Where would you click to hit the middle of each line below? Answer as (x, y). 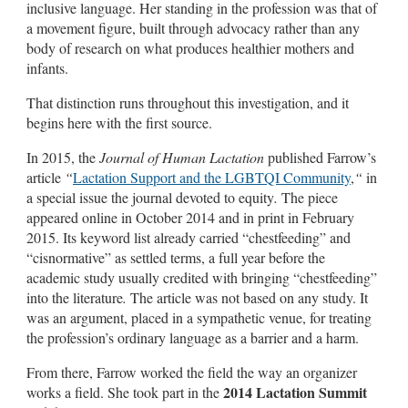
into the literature (75, 297)
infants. (47, 67)
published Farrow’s (320, 157)
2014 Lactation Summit (295, 392)
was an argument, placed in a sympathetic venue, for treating (199, 317)
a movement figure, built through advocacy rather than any (193, 27)
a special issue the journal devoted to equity (150, 197)
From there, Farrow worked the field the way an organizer (192, 372)
